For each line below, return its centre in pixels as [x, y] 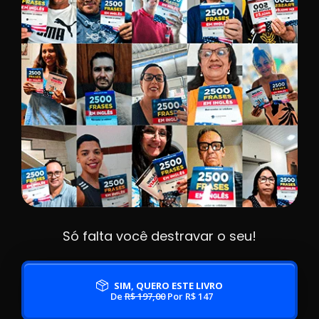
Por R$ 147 [189, 296]
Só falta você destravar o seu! [159, 236]
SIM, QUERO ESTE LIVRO [169, 285]
